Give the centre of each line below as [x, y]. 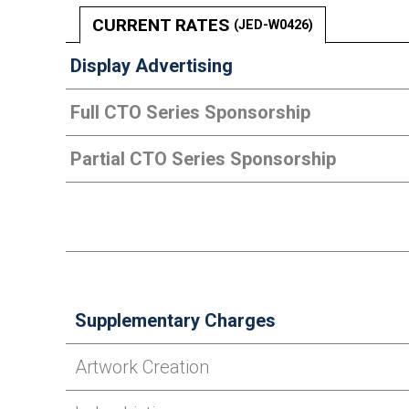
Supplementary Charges [175, 320]
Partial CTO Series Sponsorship [203, 159]
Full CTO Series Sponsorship [190, 112]
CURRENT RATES [163, 25]
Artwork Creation [142, 367]
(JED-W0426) [273, 25]
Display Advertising [152, 66]
